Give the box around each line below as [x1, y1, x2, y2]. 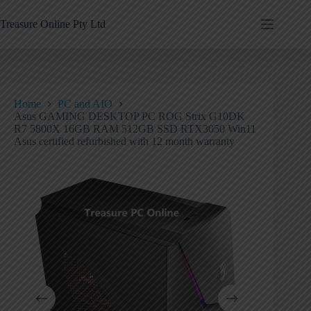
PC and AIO [58, 98, 112, 110]
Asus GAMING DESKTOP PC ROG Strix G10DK [14, 110, 245, 123]
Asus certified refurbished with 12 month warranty [14, 135, 235, 148]
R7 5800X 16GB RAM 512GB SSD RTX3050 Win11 [14, 123, 256, 135]
